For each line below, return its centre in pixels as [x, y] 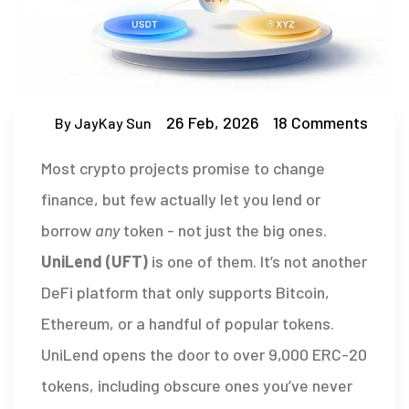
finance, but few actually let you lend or [181, 199]
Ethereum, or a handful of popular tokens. [188, 324]
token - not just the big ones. [223, 231]
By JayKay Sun [103, 122]
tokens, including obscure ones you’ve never [197, 386]
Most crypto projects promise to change [183, 168]
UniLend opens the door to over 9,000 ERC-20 [204, 355]
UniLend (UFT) [94, 262]
